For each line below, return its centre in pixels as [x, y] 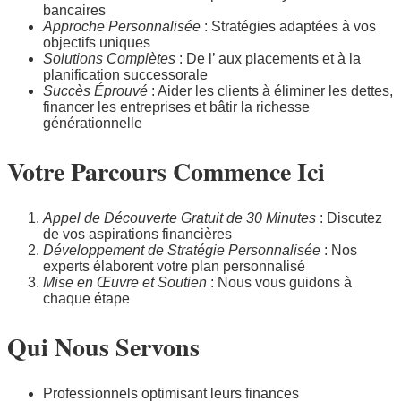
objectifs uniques [97, 42]
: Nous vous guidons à [279, 283]
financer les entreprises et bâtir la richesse [176, 107]
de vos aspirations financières [137, 235]
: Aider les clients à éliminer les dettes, [270, 90]
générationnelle [93, 123]
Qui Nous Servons [103, 347]
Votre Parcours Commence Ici [166, 171]
